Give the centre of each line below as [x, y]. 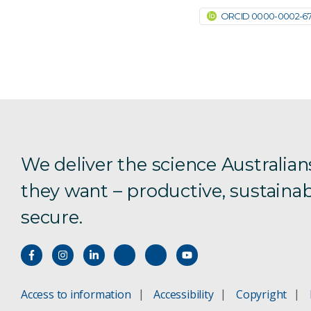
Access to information [76, 295]
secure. [52, 217]
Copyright [262, 295]
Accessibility [184, 295]
